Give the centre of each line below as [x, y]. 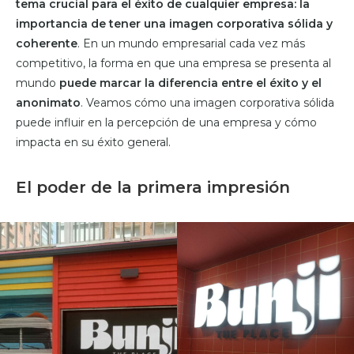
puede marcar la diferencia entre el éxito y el [190, 83]
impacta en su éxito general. [93, 142]
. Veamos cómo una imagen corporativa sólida [207, 103]
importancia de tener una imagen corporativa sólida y [174, 24]
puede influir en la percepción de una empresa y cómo [166, 122]
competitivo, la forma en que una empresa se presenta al [173, 63]
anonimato [48, 103]
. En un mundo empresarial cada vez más [191, 43]
